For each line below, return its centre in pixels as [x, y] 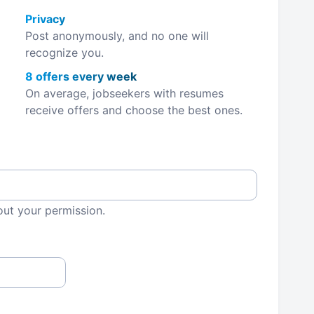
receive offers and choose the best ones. [134, 110]
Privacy [45, 19]
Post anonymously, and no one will [117, 36]
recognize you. [64, 53]
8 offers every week [81, 76]
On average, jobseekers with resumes [124, 93]
